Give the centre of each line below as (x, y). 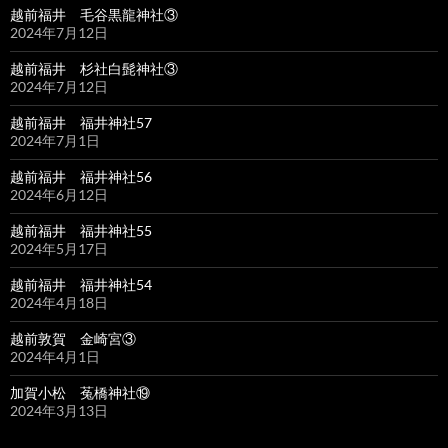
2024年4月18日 (59, 303)
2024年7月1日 (55, 141)
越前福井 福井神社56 (81, 177)
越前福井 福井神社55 (81, 231)
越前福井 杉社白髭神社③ (94, 69)
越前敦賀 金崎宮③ (73, 339)
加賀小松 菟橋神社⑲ (80, 393)
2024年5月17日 (59, 249)
